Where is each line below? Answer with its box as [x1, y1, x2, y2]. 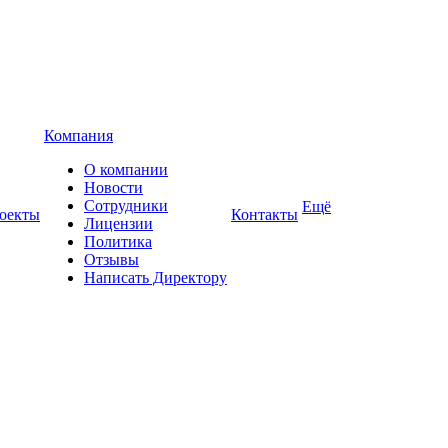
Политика [84, 233, 152, 250]
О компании [84, 161, 168, 178]
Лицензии [84, 215, 153, 232]
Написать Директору [84, 269, 227, 286]
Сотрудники [84, 197, 168, 214]
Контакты [231, 206, 298, 223]
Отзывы [84, 251, 139, 268]
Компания [44, 127, 113, 144]
